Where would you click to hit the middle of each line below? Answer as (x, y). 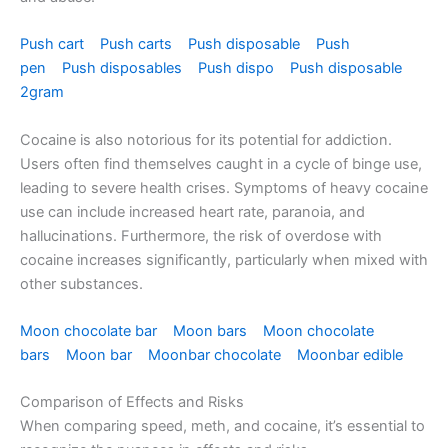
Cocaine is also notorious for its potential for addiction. (206, 139)
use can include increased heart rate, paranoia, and (192, 211)
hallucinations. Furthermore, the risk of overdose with (201, 235)
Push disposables (124, 68)
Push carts (138, 44)
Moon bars (212, 331)
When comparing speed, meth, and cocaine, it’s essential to (222, 426)
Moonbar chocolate (216, 355)
